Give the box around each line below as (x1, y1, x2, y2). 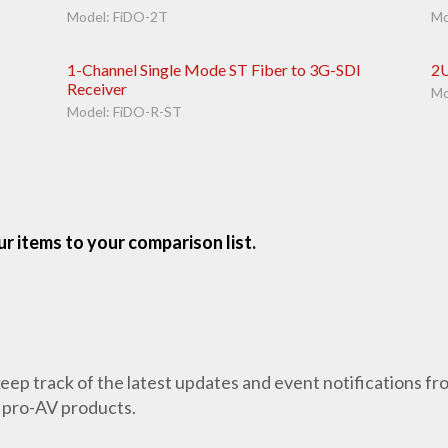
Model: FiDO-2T (67, 7, 169, 25)
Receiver (67, 78, 128, 98)
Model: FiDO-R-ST (67, 102, 183, 120)
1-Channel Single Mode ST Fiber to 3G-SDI (67, 59, 362, 79)
